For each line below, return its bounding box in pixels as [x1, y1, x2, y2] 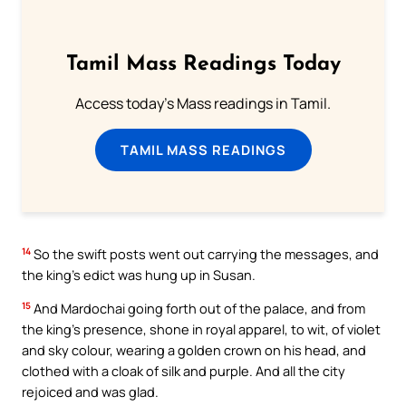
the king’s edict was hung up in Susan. [22, 265, 256, 284]
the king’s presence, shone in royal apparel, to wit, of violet [22, 320, 381, 339]
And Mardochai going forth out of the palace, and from [31, 299, 365, 318]
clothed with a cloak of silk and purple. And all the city [22, 362, 345, 381]
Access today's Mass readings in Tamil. [75, 93, 331, 114]
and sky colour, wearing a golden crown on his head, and [22, 341, 366, 360]
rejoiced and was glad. [22, 382, 159, 401]
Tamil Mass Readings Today [65, 54, 341, 76]
